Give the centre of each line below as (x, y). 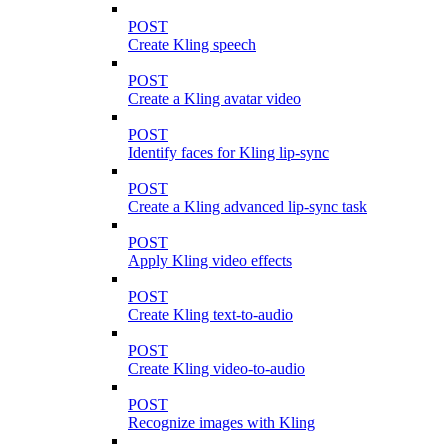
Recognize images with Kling (221, 422)
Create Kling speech (192, 44)
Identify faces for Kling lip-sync (228, 152)
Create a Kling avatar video (214, 98)
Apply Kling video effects (210, 260)
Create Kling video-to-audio (216, 368)
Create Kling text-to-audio (210, 314)
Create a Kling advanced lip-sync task (247, 206)
